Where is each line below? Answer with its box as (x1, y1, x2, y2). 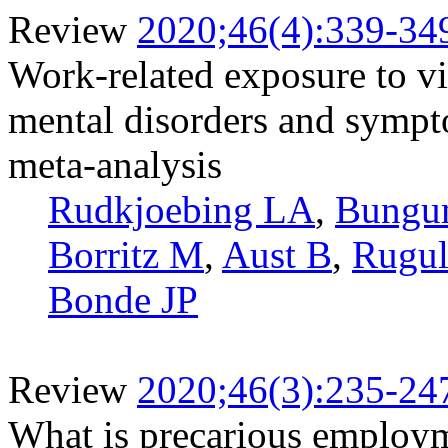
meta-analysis (8, 142, 222, 186)
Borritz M (48, 232, 204, 276)
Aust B (222, 232, 332, 276)
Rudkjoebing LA (48, 187, 315, 231)
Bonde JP (48, 277, 198, 321)
